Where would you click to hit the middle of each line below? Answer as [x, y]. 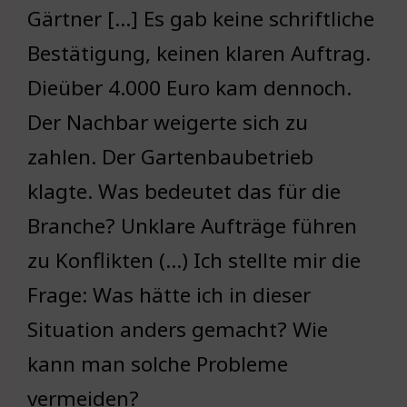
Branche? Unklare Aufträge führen [192, 226]
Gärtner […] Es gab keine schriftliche [201, 19]
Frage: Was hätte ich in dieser [169, 295]
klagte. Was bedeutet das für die [184, 192]
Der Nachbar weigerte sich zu [168, 123]
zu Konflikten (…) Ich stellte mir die [194, 261]
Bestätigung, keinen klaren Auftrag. [199, 54]
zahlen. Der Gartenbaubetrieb [170, 157]
